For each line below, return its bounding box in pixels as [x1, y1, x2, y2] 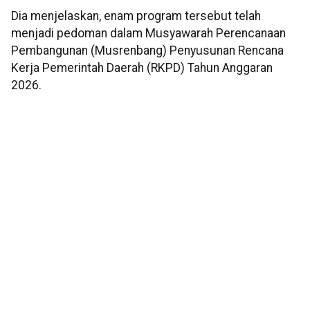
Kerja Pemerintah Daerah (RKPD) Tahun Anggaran [11, 61, 273, 75]
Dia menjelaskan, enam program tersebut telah [11, 9, 261, 24]
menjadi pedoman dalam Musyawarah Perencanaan [11, 26, 286, 41]
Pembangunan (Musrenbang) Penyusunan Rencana [11, 44, 284, 58]
